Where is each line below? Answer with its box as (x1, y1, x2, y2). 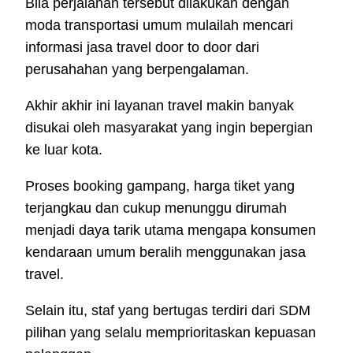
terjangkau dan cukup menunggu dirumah (25, 200, 287, 217)
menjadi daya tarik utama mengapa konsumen (25, 222, 316, 239)
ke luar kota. (25, 142, 102, 158)
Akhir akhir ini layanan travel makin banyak (25, 98, 294, 114)
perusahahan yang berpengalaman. (25, 61, 249, 78)
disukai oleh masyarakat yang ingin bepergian (25, 120, 313, 136)
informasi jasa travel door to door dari (25, 39, 259, 56)
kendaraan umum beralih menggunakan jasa (25, 244, 306, 261)
